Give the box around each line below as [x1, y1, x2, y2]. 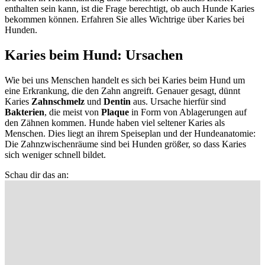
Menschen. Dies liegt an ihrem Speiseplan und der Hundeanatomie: [5, 128, 256, 138]
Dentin [104, 96, 131, 106]
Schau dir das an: [5, 169, 69, 180]
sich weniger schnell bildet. [5, 149, 106, 160]
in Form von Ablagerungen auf [131, 106, 247, 117]
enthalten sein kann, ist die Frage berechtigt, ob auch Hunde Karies [5, 3, 254, 14]
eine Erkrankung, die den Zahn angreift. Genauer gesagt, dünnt [5, 85, 240, 96]
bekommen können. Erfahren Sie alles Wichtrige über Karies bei [5, 14, 244, 24]
